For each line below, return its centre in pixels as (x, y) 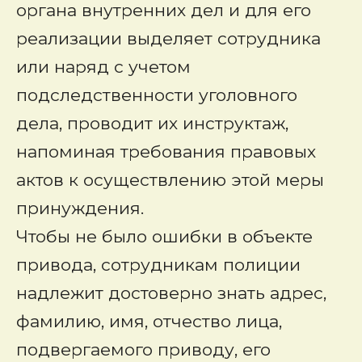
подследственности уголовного (157, 95)
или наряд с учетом (103, 67)
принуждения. (80, 208)
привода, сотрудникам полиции (158, 265)
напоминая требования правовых (166, 152)
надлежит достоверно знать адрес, (171, 293)
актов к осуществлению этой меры (170, 180)
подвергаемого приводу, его (143, 349)
